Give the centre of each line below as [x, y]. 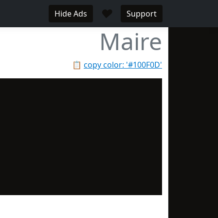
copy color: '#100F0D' [123, 65]
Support [142, 14]
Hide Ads [71, 14]
